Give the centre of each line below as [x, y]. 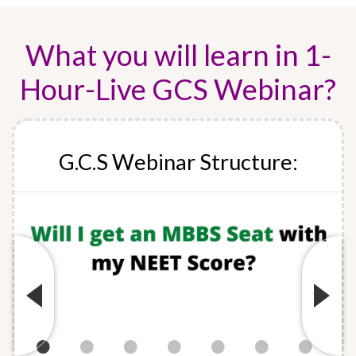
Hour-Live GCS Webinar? [178, 89]
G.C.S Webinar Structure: [178, 162]
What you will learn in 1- [178, 55]
